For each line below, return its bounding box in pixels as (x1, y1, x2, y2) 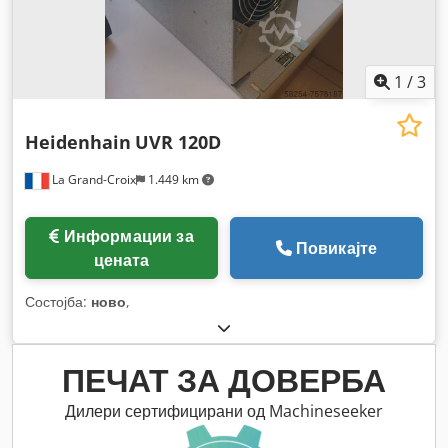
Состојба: (25, 292, 91, 312)
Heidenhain (25, 130, 131, 155)
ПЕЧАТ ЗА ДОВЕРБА (62, 358, 386, 402)
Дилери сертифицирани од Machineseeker (65, 400, 383, 423)
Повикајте (295, 237, 378, 260)
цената (93, 249, 150, 272)
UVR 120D (135, 130, 221, 155)
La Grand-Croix (49, 171, 136, 189)
